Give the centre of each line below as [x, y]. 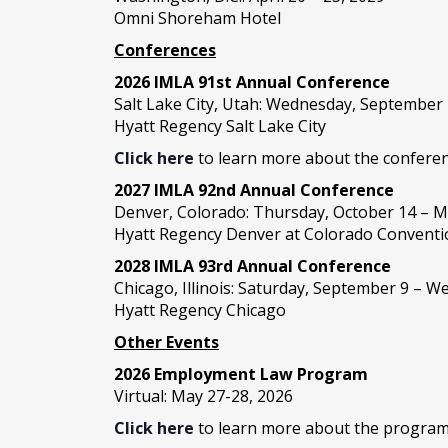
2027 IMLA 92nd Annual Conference [254, 190]
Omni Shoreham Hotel [197, 18]
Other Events [166, 342]
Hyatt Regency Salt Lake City [220, 126]
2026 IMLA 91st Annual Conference [252, 82]
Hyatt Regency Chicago [200, 310]
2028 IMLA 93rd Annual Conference [252, 266]
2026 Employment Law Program [241, 374]
